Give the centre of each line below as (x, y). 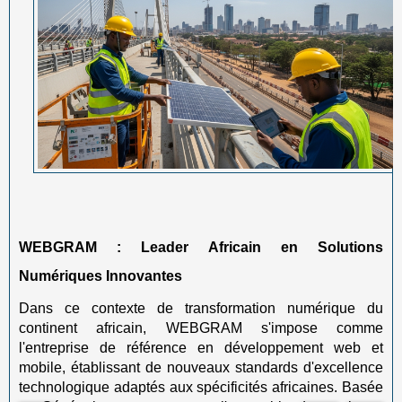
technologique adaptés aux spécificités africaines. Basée (201, 387)
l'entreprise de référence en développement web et (201, 347)
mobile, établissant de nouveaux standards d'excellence (201, 367)
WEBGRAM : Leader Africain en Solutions (201, 247)
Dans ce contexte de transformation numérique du (201, 308)
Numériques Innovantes (100, 276)
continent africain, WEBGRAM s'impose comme (201, 328)
